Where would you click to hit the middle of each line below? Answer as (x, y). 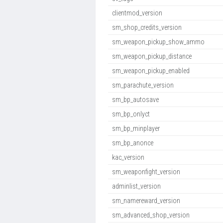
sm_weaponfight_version (146, 172)
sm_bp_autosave (135, 100)
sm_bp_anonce (133, 143)
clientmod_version (137, 13)
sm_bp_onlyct (131, 114)
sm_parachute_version (143, 85)
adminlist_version (136, 186)
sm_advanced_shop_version (151, 215)
